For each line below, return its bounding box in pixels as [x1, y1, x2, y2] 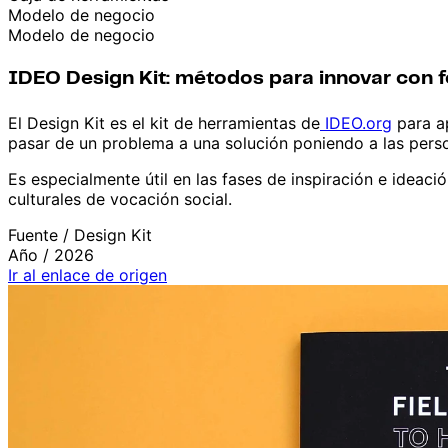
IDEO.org [320, 112, 392, 133]
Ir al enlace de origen [8, 264, 167, 285]
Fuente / [8, 224, 74, 245]
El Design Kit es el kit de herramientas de [8, 112, 320, 133]
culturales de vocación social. [8, 188, 232, 209]
